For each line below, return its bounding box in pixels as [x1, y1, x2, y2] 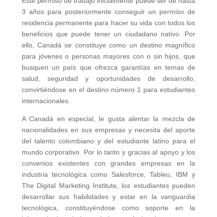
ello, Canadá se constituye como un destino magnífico [21, 41, 196, 49]
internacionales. [21, 97, 70, 105]
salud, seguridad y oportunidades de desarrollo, [21, 75, 196, 83]
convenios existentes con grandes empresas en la [21, 159, 196, 168]
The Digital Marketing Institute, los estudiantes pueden [21, 182, 196, 190]
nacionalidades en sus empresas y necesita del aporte [21, 126, 196, 134]
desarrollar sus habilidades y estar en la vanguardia [21, 193, 196, 201]
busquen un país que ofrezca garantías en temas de [21, 63, 196, 72]
